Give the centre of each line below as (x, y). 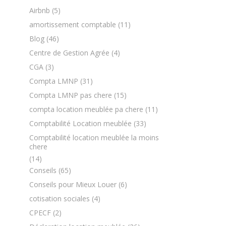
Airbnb (40, 10)
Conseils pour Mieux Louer (73, 184)
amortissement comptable (73, 24)
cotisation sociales (60, 199)
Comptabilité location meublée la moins (94, 137)
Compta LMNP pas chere (71, 95)
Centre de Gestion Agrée (70, 53)
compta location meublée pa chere (87, 109)
